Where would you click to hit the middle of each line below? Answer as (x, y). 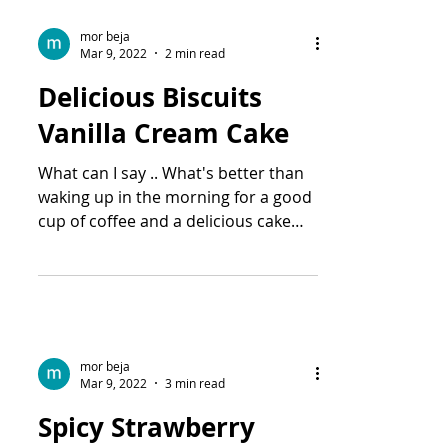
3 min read (195, 383)
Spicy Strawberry (146, 427)
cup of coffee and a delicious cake (164, 221)
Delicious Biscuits (150, 97)
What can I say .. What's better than (171, 173)
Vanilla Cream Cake (163, 133)
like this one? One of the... (134, 245)
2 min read (195, 53)
